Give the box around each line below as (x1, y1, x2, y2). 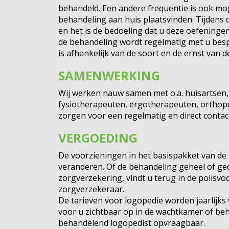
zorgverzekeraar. (58, 184, 124, 195)
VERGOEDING (58, 129, 138, 146)
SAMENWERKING (58, 67, 160, 84)
